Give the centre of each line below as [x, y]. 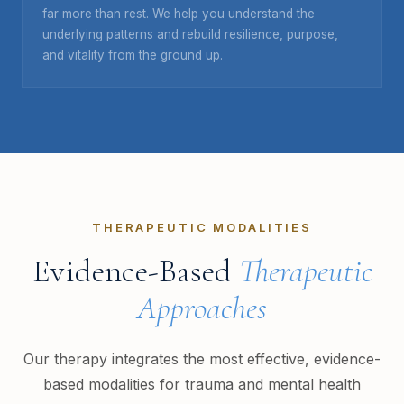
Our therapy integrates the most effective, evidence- [202, 358]
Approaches [202, 308]
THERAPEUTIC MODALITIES [202, 227]
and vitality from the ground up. [133, 55]
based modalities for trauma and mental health [202, 384]
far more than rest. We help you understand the [179, 13]
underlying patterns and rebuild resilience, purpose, [190, 34]
